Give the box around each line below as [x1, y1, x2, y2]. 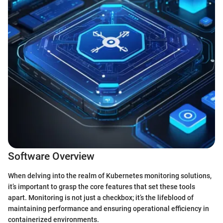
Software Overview [8, 150, 95, 162]
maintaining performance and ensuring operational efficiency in [8, 204, 209, 213]
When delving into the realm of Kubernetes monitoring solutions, [8, 171, 212, 180]
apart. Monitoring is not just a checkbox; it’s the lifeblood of [8, 193, 194, 202]
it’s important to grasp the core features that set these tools [8, 182, 195, 191]
